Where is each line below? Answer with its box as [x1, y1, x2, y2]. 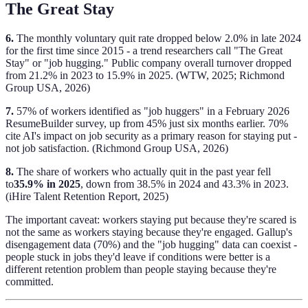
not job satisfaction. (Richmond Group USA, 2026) [5, 142, 228, 154]
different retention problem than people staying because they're [5, 263, 276, 275]
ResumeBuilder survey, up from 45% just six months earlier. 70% [5, 117, 288, 129]
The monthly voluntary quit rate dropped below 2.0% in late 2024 [14, 32, 301, 44]
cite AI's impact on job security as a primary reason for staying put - [5, 129, 297, 142]
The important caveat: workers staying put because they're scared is [5, 213, 296, 225]
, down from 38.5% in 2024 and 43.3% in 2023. [80, 177, 289, 190]
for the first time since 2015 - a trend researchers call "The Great [5, 44, 283, 56]
